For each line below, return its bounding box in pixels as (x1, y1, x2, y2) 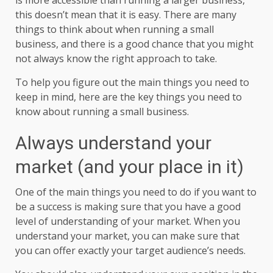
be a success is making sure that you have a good (15, 199, 241, 213)
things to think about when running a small (15, 22, 214, 36)
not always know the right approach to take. (15, 51, 219, 65)
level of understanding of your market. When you (15, 214, 240, 228)
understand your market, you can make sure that (15, 229, 239, 243)
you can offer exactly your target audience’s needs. (15, 243, 248, 257)
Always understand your (15, 132, 211, 154)
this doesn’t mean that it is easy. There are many (15, 7, 236, 21)
